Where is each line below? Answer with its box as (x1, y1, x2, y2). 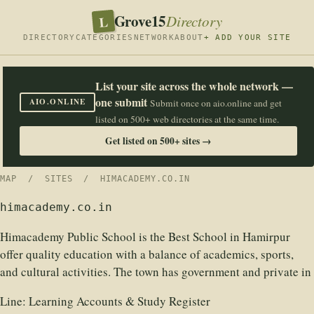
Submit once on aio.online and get (150, 97, 282, 109)
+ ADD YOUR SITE (203, 33, 292, 42)
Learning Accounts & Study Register (29, 293, 210, 309)
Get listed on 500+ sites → (105, 134, 212, 148)
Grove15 (114, 11, 167, 32)
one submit (95, 94, 148, 110)
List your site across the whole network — (95, 78, 294, 94)
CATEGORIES (75, 33, 134, 42)
